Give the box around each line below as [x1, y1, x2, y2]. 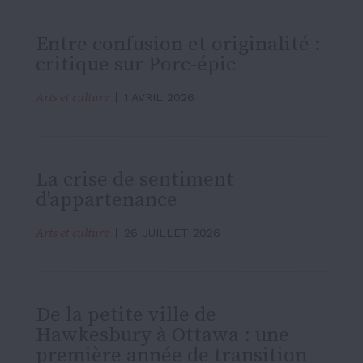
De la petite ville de [36, 301, 216, 327]
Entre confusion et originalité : [36, 31, 321, 57]
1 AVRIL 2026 [124, 90, 194, 104]
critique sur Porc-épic [36, 51, 236, 77]
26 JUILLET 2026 [124, 225, 220, 239]
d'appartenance [36, 186, 177, 212]
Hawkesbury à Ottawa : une [36, 322, 289, 348]
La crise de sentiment [36, 166, 234, 192]
